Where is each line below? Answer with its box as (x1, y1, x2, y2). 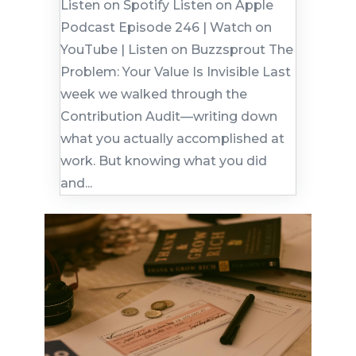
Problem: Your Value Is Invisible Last (60, 64, 291, 79)
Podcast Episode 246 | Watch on (60, 19, 272, 35)
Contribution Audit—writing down (60, 108, 277, 124)
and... (60, 175, 92, 191)
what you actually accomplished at (60, 130, 284, 146)
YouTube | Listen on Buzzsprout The (60, 41, 293, 57)
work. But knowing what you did (60, 153, 267, 168)
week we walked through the (60, 86, 247, 102)
